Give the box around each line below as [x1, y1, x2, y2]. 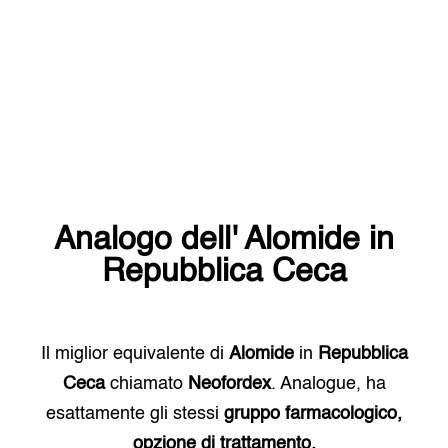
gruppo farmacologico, [224, 405, 402, 423]
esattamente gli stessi [46, 405, 219, 423]
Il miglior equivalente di [40, 345, 229, 363]
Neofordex [187, 375, 271, 393]
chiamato [104, 375, 188, 393]
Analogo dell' [54, 224, 244, 256]
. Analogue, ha [270, 375, 386, 393]
